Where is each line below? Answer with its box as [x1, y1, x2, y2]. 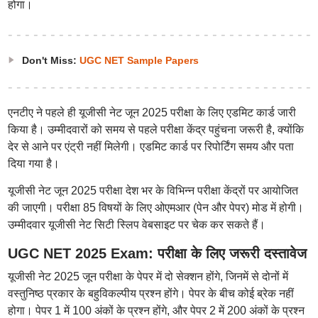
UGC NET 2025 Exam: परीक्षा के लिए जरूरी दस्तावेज [7, 246, 307, 261]
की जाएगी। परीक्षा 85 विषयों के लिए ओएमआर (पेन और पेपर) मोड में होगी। [7, 202, 304, 214]
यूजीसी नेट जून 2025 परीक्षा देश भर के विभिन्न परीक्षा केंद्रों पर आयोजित [7, 185, 298, 197]
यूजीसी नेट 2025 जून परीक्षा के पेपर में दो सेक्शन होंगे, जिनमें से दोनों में [7, 270, 288, 283]
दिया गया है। [7, 158, 60, 170]
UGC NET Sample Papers [79, 55, 199, 66]
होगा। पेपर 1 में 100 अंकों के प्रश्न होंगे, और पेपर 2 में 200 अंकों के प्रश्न [7, 305, 305, 317]
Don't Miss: [21, 55, 77, 66]
